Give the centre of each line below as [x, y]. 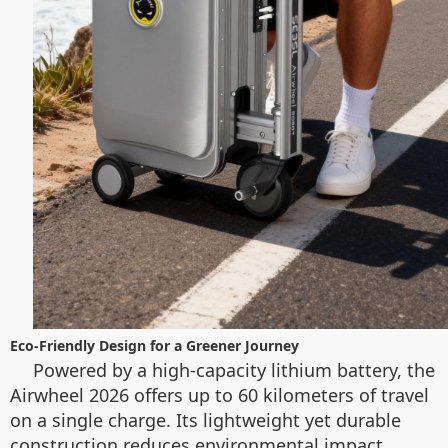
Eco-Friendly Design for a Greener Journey [154, 345]
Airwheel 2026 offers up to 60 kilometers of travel [219, 394]
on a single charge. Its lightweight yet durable [205, 419]
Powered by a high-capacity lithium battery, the [234, 369]
